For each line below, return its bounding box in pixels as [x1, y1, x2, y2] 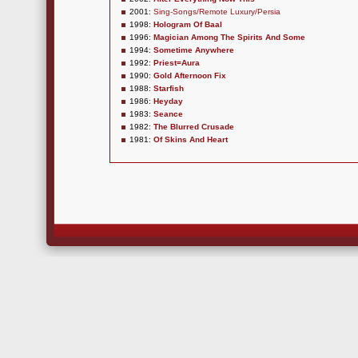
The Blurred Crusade [153, 122, 234, 131]
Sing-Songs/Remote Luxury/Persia [153, 7, 280, 16]
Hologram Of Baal [153, 20, 222, 29]
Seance [153, 109, 183, 118]
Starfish [153, 84, 184, 93]
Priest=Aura [153, 58, 200, 67]
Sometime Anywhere [153, 46, 234, 54]
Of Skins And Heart [153, 135, 228, 144]
